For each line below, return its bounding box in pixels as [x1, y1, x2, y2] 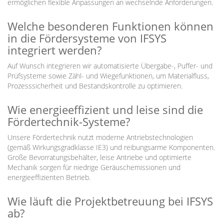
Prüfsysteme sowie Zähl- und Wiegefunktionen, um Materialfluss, [7, 71, 209, 80]
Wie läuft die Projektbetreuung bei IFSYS [7, 193, 213, 208]
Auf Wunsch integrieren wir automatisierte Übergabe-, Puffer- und [7, 61, 212, 70]
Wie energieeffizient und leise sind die [7, 102, 203, 117]
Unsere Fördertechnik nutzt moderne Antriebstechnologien [7, 132, 193, 142]
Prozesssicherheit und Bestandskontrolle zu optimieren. [7, 81, 182, 90]
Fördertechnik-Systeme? [7, 114, 130, 129]
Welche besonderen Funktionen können [7, 18, 213, 33]
